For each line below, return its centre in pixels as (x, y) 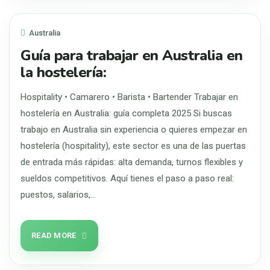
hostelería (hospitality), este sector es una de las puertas (133, 146)
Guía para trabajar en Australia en (132, 55)
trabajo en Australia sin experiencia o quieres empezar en (134, 130)
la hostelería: (64, 72)
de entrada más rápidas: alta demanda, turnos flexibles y (132, 162)
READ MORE (54, 235)
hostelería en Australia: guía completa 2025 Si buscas (126, 113)
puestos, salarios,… (58, 195)
